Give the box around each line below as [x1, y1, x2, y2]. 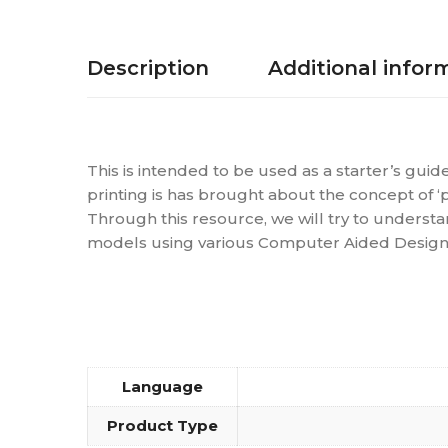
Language [122, 377, 203, 396]
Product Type [107, 416, 218, 435]
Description [87, 55, 209, 80]
